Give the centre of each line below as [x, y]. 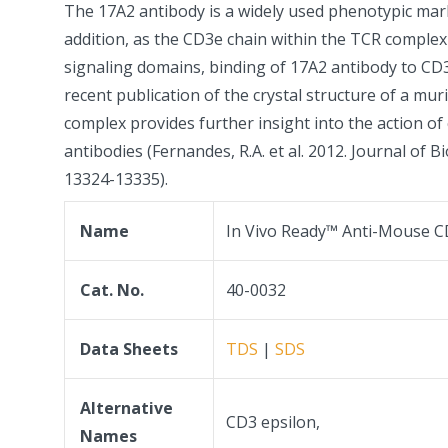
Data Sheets [129, 348]
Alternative [126, 407]
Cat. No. [112, 289]
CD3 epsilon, [273, 421]
